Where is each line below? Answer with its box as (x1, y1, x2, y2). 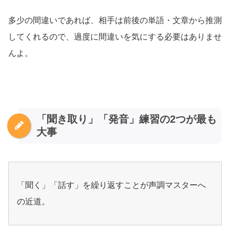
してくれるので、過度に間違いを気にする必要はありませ (8, 32, 222, 42)
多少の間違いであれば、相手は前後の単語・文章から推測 (8, 16, 222, 25)
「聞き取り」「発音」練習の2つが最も (36, 113, 217, 125)
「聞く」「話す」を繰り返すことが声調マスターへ (17, 181, 206, 190)
